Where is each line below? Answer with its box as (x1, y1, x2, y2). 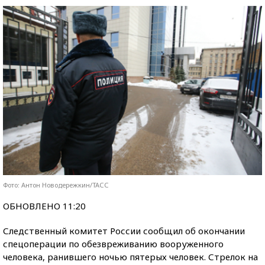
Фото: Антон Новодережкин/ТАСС (3, 180, 109, 189)
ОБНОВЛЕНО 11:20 (3, 199, 86, 212)
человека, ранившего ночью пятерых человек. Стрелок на (3, 250, 258, 263)
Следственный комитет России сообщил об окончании (3, 224, 245, 237)
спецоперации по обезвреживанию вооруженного (3, 237, 224, 250)
